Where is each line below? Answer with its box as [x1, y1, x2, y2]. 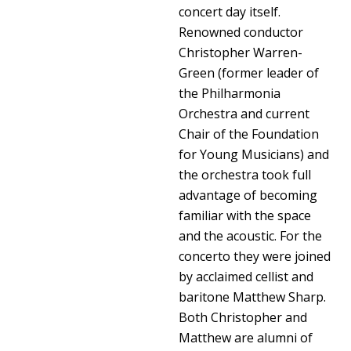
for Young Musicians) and [179, 145, 330, 163]
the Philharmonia [179, 84, 281, 102]
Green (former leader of [179, 63, 320, 81]
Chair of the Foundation [179, 125, 320, 143]
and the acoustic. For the [179, 226, 323, 244]
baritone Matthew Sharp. [179, 288, 327, 306]
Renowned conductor [179, 23, 304, 41]
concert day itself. [179, 2, 281, 20]
